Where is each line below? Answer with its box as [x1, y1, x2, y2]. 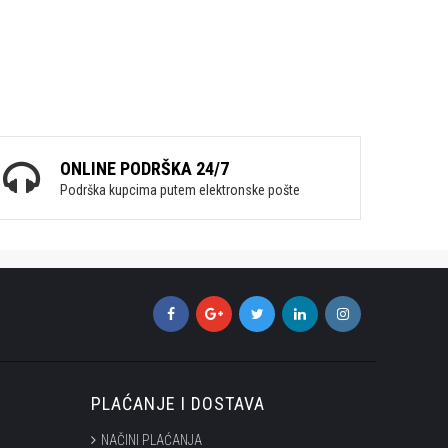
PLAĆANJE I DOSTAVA [91, 393, 265, 414]
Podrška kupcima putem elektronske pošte [60, 182, 300, 198]
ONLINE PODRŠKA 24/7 [60, 158, 229, 179]
